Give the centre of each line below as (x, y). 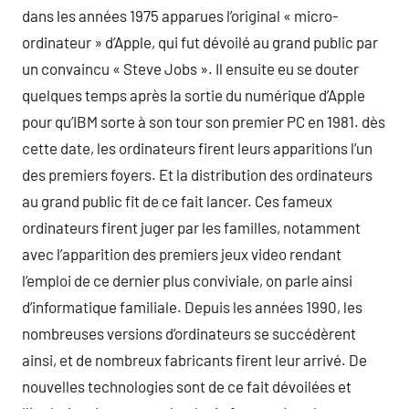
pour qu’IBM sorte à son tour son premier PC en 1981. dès (204, 121)
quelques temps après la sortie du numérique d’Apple (194, 95)
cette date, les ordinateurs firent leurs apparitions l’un (197, 148)
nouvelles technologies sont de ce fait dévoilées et (187, 386)
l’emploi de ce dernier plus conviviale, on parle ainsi (187, 280)
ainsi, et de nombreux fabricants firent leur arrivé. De (194, 360)
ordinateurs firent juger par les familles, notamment (191, 227)
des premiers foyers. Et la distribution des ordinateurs (197, 174)
